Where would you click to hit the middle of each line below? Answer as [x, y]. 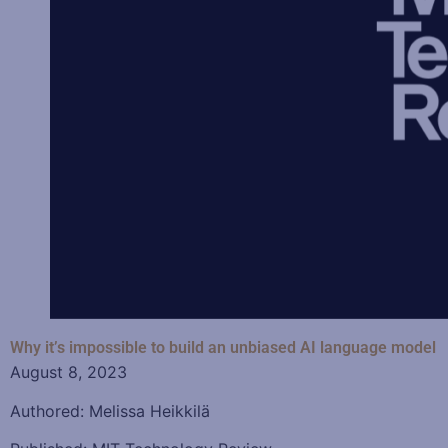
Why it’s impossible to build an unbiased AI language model [223, 348]
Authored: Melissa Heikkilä [110, 410]
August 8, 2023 [68, 372]
